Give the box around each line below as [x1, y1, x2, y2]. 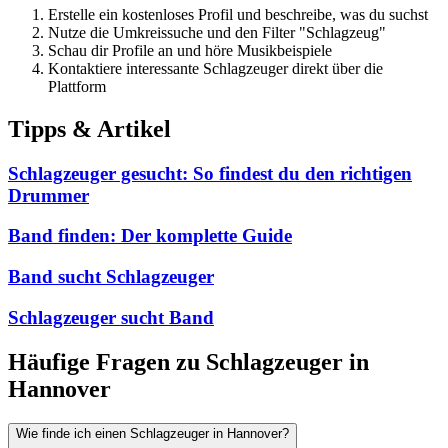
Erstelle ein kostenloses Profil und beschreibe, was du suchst [48, 5, 428, 23]
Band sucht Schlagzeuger [8, 266, 214, 288]
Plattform [48, 77, 106, 95]
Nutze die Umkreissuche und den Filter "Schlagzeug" [48, 23, 386, 41]
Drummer [8, 184, 89, 206]
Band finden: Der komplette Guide [8, 225, 292, 247]
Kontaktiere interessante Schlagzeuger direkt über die [48, 59, 383, 77]
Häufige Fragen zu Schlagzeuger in [8, 348, 369, 375]
